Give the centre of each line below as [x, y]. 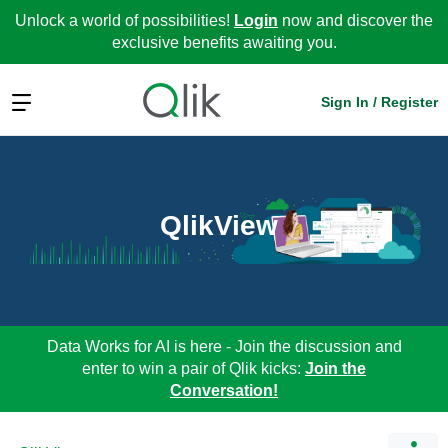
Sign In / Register [379, 101]
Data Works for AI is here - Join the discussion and [224, 346]
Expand [37, 100]
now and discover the [355, 20]
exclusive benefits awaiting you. [224, 42]
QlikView [219, 225]
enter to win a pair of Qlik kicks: [193, 368]
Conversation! [224, 390]
